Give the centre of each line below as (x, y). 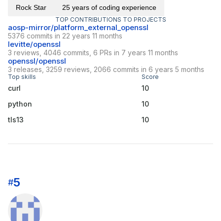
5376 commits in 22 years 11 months (65, 36)
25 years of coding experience (109, 8)
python (20, 104)
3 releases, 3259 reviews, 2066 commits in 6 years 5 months (106, 70)
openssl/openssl (37, 61)
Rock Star (31, 8)
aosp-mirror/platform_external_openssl (78, 28)
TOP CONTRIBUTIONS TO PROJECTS (110, 20)
